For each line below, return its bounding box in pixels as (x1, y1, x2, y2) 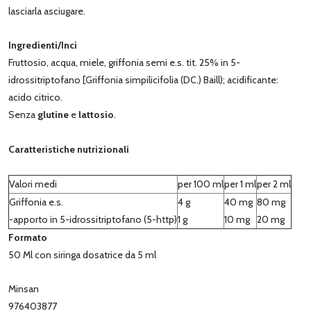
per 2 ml (257, 177, 291, 190)
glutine (37, 108, 69, 121)
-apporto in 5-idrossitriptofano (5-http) (9, 212, 177, 226)
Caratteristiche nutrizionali (8, 142, 129, 155)
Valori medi (9, 177, 57, 190)
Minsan (8, 282, 39, 295)
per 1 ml (224, 177, 256, 190)
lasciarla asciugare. (8, 4, 85, 17)
